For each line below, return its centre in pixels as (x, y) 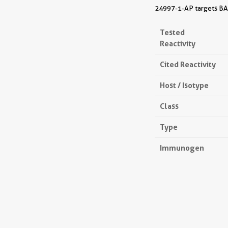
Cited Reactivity (188, 64)
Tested (172, 32)
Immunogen (182, 148)
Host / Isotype (184, 85)
